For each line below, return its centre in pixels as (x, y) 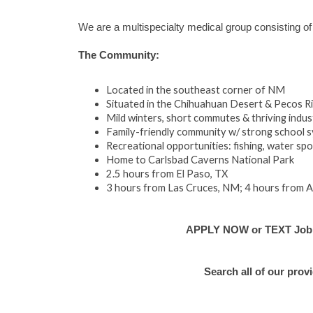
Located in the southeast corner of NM (196, 90)
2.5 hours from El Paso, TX (167, 174)
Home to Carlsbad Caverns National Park (200, 160)
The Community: (119, 55)
